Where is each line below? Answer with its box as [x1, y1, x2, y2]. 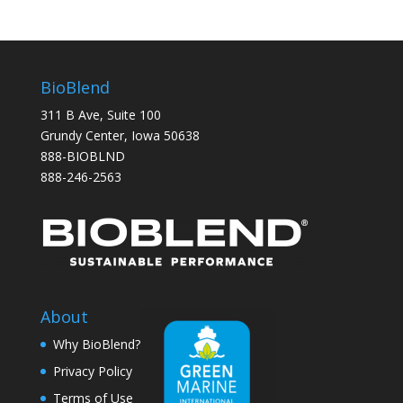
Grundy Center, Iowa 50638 [40, 126, 200, 144]
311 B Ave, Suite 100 [40, 105, 161, 123]
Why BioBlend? [52, 336, 140, 354]
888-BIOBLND [40, 147, 125, 165]
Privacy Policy [52, 363, 132, 381]
